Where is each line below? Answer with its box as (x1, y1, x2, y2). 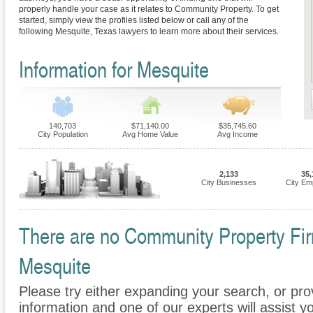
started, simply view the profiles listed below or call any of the (19, 15, 249, 26)
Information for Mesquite (19, 54, 209, 85)
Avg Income (217, 130, 258, 139)
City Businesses (201, 178, 256, 187)
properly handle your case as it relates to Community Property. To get (19, 4, 279, 15)
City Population (37, 130, 88, 139)
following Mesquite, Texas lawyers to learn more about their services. (19, 27, 279, 37)
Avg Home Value (122, 130, 178, 139)
